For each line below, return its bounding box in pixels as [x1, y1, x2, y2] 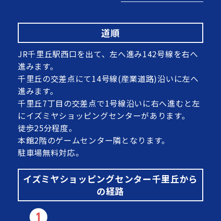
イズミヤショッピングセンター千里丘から [23, 172, 198, 185]
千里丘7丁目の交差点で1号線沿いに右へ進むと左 [17, 97, 200, 110]
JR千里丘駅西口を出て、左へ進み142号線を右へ [17, 48, 198, 60]
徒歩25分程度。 [17, 122, 77, 134]
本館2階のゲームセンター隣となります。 [17, 134, 170, 147]
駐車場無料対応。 [17, 147, 84, 159]
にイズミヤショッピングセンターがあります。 [17, 110, 190, 122]
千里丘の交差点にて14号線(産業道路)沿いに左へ [17, 73, 199, 85]
